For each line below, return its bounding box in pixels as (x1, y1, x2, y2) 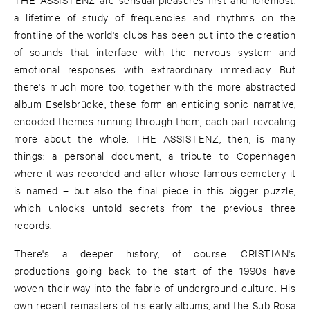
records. (14, 218, 52, 232)
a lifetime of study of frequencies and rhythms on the (14, 10, 296, 24)
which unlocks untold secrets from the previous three (14, 201, 296, 215)
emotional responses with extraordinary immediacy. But (14, 62, 296, 76)
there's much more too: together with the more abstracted (14, 80, 296, 93)
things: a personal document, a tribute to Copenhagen (14, 149, 296, 163)
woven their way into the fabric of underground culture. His (14, 281, 296, 295)
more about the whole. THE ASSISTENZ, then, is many (14, 131, 296, 145)
